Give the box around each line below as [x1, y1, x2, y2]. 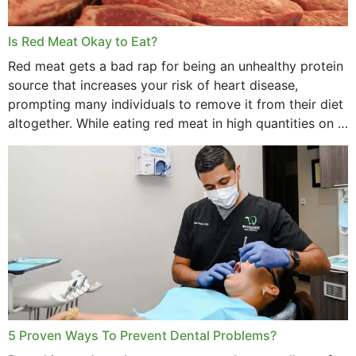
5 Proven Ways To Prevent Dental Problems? [8, 327, 277, 343]
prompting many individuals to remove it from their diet [8, 95, 343, 112]
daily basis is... [8, 133, 95, 150]
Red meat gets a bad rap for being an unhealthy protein [8, 57, 343, 74]
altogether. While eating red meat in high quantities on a [8, 114, 345, 131]
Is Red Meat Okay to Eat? [8, 33, 157, 49]
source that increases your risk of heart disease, [8, 76, 298, 93]
